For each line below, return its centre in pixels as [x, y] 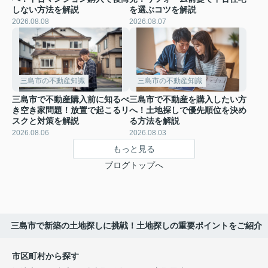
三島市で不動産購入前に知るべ [71, 100]
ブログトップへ [134, 165]
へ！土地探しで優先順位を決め [188, 110]
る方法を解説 [154, 121]
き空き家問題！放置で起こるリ [71, 110]
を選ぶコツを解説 [163, 9]
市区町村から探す [45, 256]
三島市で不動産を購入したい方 [188, 100]
